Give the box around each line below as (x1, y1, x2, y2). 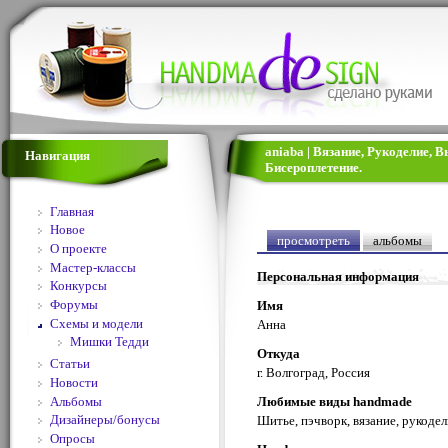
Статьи (49, 356, 90, 372)
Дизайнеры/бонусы (49, 412, 160, 428)
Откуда (257, 346, 300, 362)
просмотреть (277, 233, 350, 248)
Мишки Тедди (69, 334, 149, 350)
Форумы (49, 296, 98, 312)
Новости (49, 374, 98, 390)
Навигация (25, 148, 90, 163)
